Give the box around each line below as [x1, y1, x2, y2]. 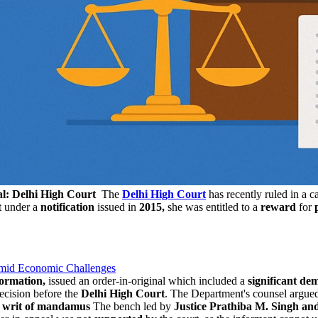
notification [40, 200, 94, 213]
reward [261, 200, 296, 213]
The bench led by [90, 300, 174, 312]
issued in [94, 200, 139, 213]
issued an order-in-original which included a [45, 274, 248, 287]
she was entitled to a [165, 200, 261, 213]
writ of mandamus [2, 300, 90, 312]
